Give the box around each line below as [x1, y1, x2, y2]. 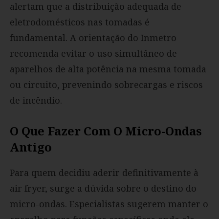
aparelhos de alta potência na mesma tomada [10, 63, 206, 75]
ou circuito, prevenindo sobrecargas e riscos [10, 78, 203, 90]
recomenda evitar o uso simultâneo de [10, 47, 177, 59]
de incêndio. [10, 94, 62, 106]
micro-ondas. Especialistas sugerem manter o [10, 197, 208, 210]
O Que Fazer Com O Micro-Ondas [10, 122, 202, 139]
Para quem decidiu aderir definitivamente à [10, 166, 198, 178]
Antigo [10, 138, 52, 155]
